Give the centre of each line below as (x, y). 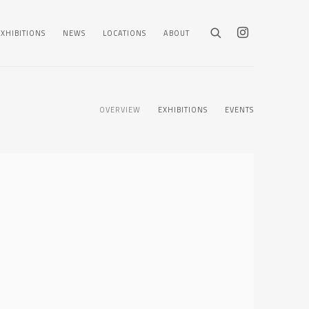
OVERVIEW (120, 110)
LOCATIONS (125, 33)
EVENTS (239, 110)
